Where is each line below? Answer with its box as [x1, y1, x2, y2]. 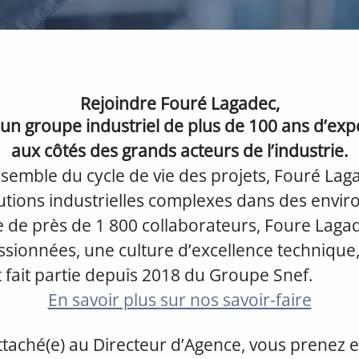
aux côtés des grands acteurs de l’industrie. [10, 139, 349, 162]
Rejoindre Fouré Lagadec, [79, 92, 280, 115]
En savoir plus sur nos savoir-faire [47, 288, 312, 311]
